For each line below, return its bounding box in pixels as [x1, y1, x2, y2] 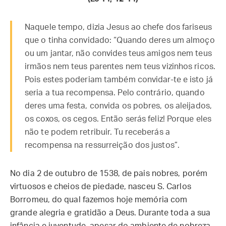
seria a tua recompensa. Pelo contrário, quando [25, 89, 205, 97]
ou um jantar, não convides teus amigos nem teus [25, 49, 212, 58]
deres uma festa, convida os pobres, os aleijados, [25, 102, 212, 110]
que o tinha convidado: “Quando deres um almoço [25, 36, 215, 44]
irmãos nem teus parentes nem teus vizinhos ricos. [25, 63, 215, 71]
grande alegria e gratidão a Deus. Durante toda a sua [10, 209, 211, 217]
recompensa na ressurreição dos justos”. [25, 141, 180, 149]
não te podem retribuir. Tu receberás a [25, 128, 170, 136]
